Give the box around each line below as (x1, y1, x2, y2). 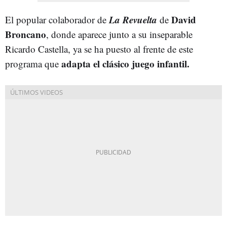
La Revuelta (109, 12, 160, 26)
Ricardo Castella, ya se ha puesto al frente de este (5, 42, 193, 55)
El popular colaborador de (5, 13, 109, 26)
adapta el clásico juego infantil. (59, 56, 190, 70)
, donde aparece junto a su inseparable (46, 27, 193, 41)
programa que (5, 57, 59, 70)
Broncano (5, 27, 46, 41)
